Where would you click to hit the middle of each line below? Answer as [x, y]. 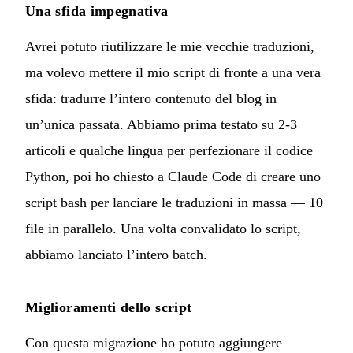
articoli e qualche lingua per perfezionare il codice [169, 150]
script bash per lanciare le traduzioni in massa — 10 [174, 202]
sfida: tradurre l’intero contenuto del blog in [151, 98]
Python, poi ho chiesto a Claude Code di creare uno [173, 176]
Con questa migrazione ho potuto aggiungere [154, 342]
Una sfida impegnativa [97, 11]
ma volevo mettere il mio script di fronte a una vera [173, 72]
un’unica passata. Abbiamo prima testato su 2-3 [161, 124]
